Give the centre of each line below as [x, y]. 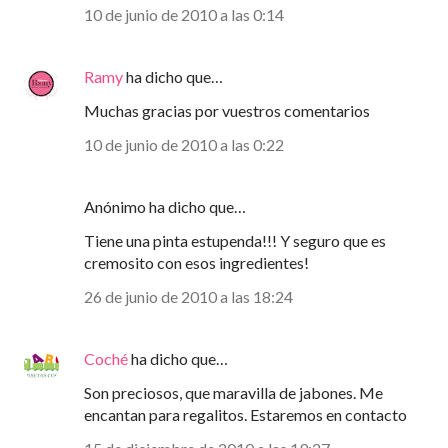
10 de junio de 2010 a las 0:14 [184, 15]
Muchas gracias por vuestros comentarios [227, 111]
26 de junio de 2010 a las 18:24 [188, 297]
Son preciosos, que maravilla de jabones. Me [233, 393]
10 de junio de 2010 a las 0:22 [184, 145]
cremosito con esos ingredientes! [196, 263]
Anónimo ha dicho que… [165, 207]
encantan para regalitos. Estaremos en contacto [245, 415]
